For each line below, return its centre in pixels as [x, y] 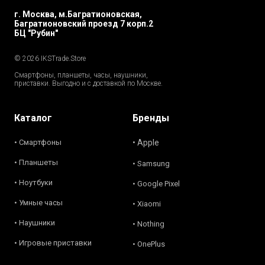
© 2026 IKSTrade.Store [50, 59]
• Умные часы [38, 203]
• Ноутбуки [33, 182]
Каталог [33, 118]
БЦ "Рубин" [36, 33]
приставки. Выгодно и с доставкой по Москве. [88, 83]
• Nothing [148, 224]
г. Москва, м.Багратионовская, [78, 14]
